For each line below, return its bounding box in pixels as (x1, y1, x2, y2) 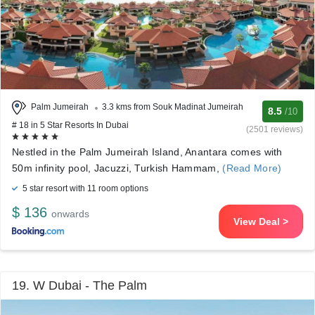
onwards (51, 208, 89, 219)
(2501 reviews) (246, 124, 303, 134)
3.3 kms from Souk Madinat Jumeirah (102, 102, 243, 112)
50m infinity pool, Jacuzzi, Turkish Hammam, (12, 162, 219, 174)
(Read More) (219, 162, 282, 174)
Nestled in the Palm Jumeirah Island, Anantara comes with (12, 146, 283, 157)
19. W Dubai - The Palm (12, 278, 147, 292)
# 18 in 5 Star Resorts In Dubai (12, 120, 129, 130)
